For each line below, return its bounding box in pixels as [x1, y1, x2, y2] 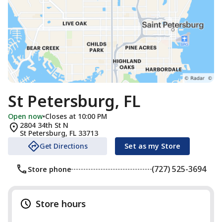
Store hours [36, 198, 86, 210]
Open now [8, 111, 43, 121]
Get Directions [39, 141, 88, 151]
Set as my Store [124, 141, 180, 151]
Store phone [28, 164, 71, 174]
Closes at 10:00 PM [45, 111, 107, 121]
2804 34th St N [20, 120, 68, 130]
